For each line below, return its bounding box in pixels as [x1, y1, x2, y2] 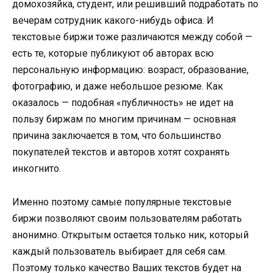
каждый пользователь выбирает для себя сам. [12, 245, 227, 257]
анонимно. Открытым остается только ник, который [12, 229, 249, 241]
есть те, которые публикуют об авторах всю [12, 48, 214, 60]
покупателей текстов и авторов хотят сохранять [12, 146, 230, 158]
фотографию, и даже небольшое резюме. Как [12, 80, 223, 93]
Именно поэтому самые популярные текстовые [12, 196, 232, 208]
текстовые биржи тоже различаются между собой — [12, 31, 252, 43]
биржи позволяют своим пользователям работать [12, 212, 242, 224]
